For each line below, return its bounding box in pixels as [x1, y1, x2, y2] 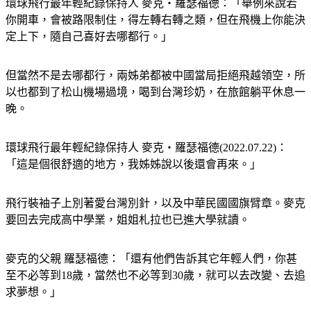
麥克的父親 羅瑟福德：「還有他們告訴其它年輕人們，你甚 [6, 236, 297, 248]
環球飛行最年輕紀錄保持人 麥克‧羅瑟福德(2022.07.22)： [6, 125, 287, 137]
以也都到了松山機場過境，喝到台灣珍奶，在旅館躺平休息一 [6, 69, 305, 81]
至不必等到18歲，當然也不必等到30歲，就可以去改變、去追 [6, 253, 305, 264]
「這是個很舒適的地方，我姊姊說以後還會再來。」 [6, 142, 261, 153]
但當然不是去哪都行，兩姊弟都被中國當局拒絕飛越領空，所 [6, 53, 305, 65]
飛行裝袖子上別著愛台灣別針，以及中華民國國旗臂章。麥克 [6, 180, 305, 192]
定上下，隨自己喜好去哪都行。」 [6, 14, 172, 26]
